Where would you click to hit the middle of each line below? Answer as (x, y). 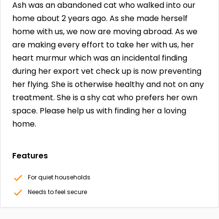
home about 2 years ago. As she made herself (100, 18)
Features (30, 156)
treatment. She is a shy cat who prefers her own (105, 98)
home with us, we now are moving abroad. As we (105, 32)
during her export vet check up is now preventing (107, 71)
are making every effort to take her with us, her (103, 45)
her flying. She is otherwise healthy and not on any (108, 84)
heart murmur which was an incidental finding (100, 58)
